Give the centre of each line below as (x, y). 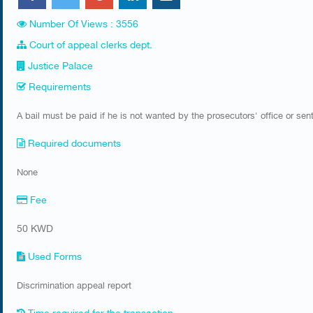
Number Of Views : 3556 (84, 23)
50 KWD (35, 227)
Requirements (58, 86)
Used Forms (53, 255)
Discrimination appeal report (74, 284)
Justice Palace (60, 65)
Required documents (73, 142)
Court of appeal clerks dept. (91, 44)
